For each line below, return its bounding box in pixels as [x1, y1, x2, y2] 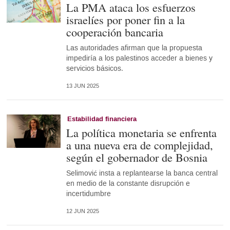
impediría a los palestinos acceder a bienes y [66, 53, 213, 64]
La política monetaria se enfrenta [66, 125, 217, 141]
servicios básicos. [66, 64, 123, 74]
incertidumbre [66, 189, 111, 199]
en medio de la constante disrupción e [66, 179, 190, 189]
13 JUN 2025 [66, 83, 99, 90]
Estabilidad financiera [67, 114, 137, 124]
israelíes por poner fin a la [66, 12, 185, 28]
